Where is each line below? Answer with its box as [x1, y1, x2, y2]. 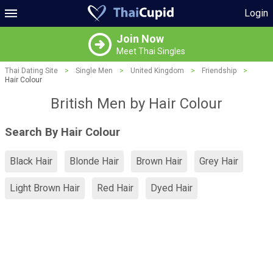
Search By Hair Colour [5, 125, 120, 139]
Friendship [202, 66, 236, 75]
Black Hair [10, 155, 52, 168]
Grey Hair [199, 155, 238, 168]
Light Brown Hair [10, 182, 80, 194]
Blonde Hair [69, 155, 119, 168]
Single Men [76, 66, 113, 75]
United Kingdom [130, 66, 184, 75]
